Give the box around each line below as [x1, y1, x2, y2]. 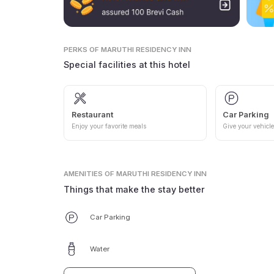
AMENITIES [64, 169, 103, 178]
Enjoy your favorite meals [71, 122, 146, 130]
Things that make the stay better [64, 183, 206, 194]
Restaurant [71, 109, 113, 119]
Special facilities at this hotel [64, 59, 191, 70]
